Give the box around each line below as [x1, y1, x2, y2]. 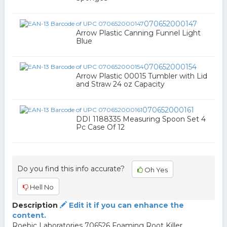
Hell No [28, 183, 54, 191]
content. [12, 211, 46, 220]
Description [12, 201, 58, 210]
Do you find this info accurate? [17, 164, 125, 173]
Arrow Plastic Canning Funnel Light [75, 28, 201, 37]
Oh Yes [142, 166, 168, 174]
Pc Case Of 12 [75, 123, 125, 132]
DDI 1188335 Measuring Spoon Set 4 [75, 115, 206, 124]
